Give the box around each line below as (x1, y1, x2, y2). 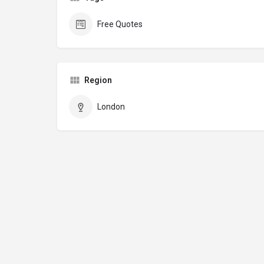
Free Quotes (97, 19, 143, 29)
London (97, 102, 125, 112)
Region (84, 75, 112, 85)
